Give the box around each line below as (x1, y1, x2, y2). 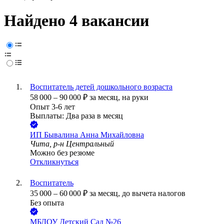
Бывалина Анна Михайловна (44, 130, 144, 139)
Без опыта (30, 198, 64, 207)
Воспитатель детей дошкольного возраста (30, 82, 172, 91)
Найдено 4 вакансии (4, 11, 149, 30)
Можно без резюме (30, 148, 94, 157)
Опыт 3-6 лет (30, 102, 75, 111)
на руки (122, 93, 148, 102)
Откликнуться (30, 157, 78, 166)
